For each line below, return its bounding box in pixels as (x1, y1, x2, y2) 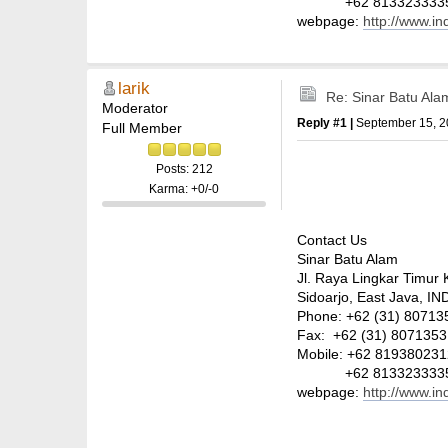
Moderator (102, 99, 168, 116)
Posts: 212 (155, 161, 213, 176)
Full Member (102, 119, 182, 136)
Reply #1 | (297, 115, 356, 130)
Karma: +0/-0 (149, 181, 219, 196)
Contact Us (297, 232, 367, 249)
